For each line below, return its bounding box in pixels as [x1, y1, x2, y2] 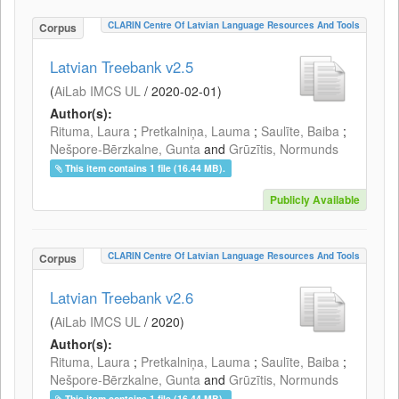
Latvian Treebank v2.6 [50, 287, 193, 308]
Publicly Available [270, 191, 360, 208]
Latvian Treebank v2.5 [50, 56, 193, 77]
